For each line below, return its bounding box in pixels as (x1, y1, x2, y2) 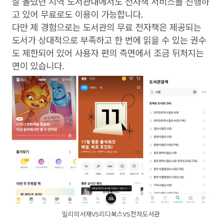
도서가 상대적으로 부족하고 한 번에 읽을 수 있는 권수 (12, 33, 206, 46)
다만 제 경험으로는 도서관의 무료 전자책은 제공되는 (12, 20, 201, 33)
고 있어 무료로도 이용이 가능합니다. (12, 7, 143, 20)
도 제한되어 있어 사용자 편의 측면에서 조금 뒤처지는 (12, 46, 204, 59)
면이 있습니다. (12, 59, 67, 72)
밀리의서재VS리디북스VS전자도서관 (62, 209, 160, 219)
